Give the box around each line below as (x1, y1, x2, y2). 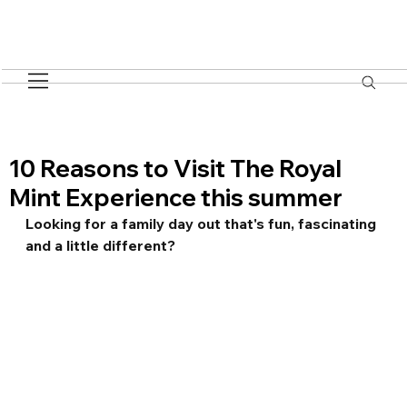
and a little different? (25, 235, 180, 254)
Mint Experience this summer (9, 182, 343, 213)
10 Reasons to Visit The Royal (9, 153, 342, 184)
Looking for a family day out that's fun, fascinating (25, 213, 381, 233)
